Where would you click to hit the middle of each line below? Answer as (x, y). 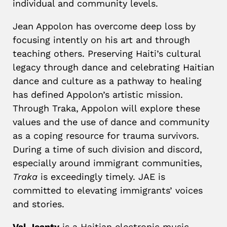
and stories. (39, 204)
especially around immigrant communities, (107, 163)
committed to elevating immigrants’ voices (108, 190)
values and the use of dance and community (111, 122)
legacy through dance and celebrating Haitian (113, 67)
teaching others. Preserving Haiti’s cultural (107, 53)
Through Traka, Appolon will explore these (106, 108)
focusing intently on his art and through (101, 40)
